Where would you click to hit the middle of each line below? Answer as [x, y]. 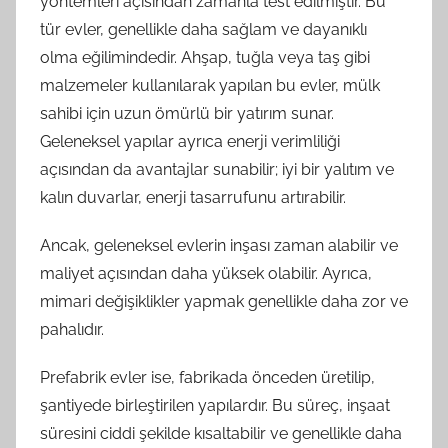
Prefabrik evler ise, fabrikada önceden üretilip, [207, 377]
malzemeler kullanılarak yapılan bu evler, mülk [210, 85]
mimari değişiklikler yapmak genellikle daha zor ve [224, 301]
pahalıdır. [72, 329]
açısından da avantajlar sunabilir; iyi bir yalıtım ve [217, 169]
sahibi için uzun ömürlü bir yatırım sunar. [187, 113]
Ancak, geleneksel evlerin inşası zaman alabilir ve [219, 245]
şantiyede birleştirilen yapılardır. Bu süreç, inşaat [215, 405]
